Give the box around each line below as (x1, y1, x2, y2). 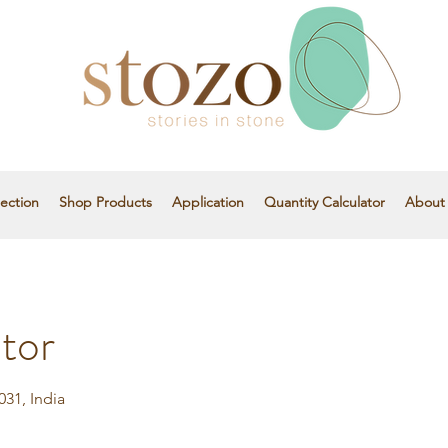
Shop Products (58, 193, 152, 211)
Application (171, 193, 244, 211)
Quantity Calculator (263, 193, 385, 211)
